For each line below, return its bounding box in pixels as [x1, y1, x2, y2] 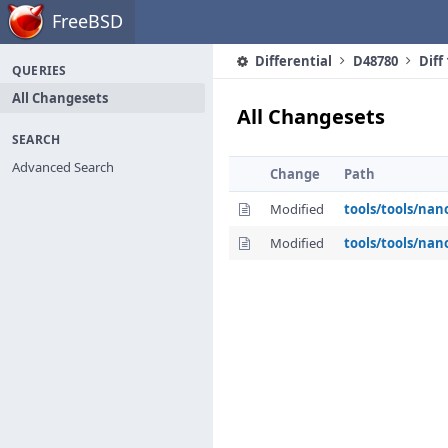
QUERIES [12, 62, 67, 79]
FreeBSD [52, 9, 123, 33]
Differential [252, 52, 332, 70]
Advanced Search [12, 158, 114, 176]
